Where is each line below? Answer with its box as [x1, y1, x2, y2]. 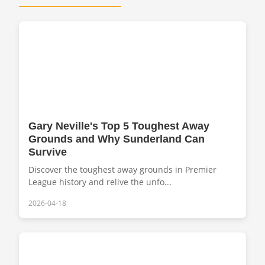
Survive [28, 146, 67, 158]
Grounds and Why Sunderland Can [28, 132, 205, 145]
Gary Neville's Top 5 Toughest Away [28, 119, 209, 132]
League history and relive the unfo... [28, 176, 172, 188]
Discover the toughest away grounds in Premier [28, 163, 216, 175]
